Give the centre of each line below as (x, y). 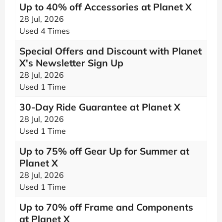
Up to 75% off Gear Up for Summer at (104, 151)
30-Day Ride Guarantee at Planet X (100, 107)
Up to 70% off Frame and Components (106, 207)
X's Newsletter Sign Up (71, 63)
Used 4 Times (45, 31)
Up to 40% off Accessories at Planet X (106, 7)
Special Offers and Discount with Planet (111, 51)
